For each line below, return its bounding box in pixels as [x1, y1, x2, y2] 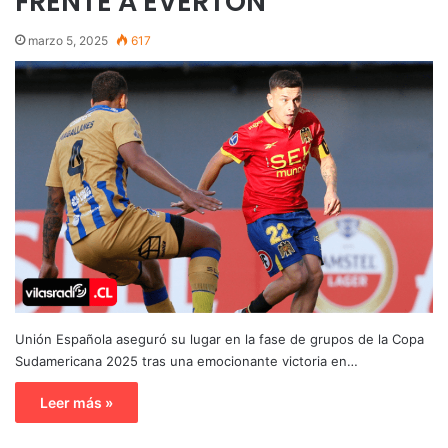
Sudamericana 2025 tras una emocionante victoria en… [15, 352, 358, 369]
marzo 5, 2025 [28, 32, 108, 48]
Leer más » [40, 393, 113, 411]
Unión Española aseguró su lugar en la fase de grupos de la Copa [15, 330, 424, 347]
